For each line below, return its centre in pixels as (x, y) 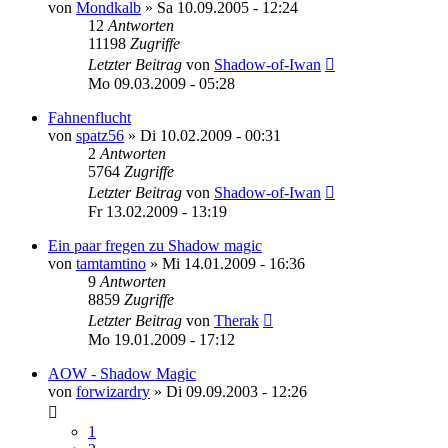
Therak (236, 320)
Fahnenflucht (89, 117)
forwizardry (113, 391)
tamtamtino (111, 263)
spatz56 (100, 135)
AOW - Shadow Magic (122, 373)
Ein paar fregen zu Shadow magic (155, 245)
